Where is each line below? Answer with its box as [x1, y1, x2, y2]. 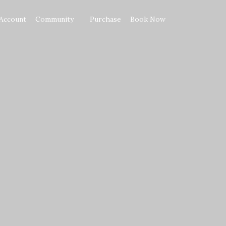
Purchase [90, 15, 121, 24]
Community [35, 15, 74, 24]
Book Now [130, 15, 165, 24]
